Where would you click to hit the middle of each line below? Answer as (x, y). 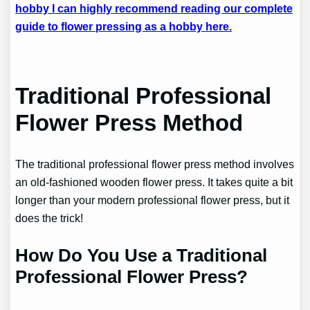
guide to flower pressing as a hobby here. (124, 27)
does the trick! (49, 218)
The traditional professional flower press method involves (155, 164)
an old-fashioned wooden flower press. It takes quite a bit (154, 182)
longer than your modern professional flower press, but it (153, 200)
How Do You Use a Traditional (142, 255)
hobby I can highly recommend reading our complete (154, 9)
